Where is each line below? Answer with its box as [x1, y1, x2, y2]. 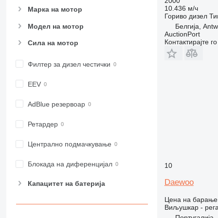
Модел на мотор [27, 22, 84, 30]
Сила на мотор [27, 38, 78, 47]
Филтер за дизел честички [27, 60, 110, 68]
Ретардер [27, 120, 58, 128]
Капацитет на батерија [27, 179, 105, 187]
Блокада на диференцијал [27, 160, 112, 168]
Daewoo [164, 177, 194, 187]
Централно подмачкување [27, 140, 111, 148]
